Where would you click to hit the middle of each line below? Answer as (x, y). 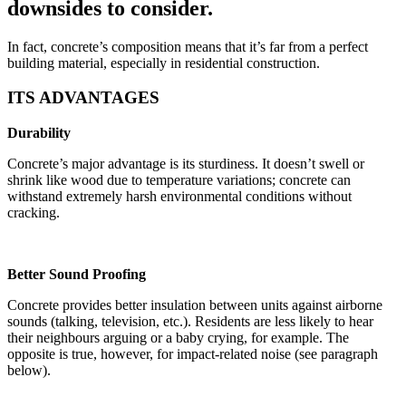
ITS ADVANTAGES (83, 98)
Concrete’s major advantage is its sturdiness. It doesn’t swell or (186, 164)
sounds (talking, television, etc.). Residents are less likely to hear (190, 322)
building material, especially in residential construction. (164, 63)
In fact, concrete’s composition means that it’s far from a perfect (188, 46)
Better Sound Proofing (77, 275)
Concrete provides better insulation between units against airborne (195, 305)
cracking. (34, 213)
